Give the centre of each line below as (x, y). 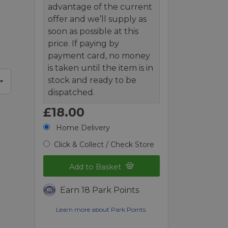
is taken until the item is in (101, 68)
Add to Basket (96, 167)
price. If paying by (84, 43)
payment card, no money (99, 55)
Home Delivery (82, 127)
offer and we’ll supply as (97, 19)
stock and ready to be (92, 80)
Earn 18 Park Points (100, 190)
